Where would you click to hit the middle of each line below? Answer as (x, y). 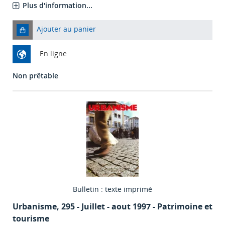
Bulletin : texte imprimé (113, 189)
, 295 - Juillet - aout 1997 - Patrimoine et (135, 207)
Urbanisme (35, 207)
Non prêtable (35, 76)
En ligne (53, 54)
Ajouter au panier (66, 29)
